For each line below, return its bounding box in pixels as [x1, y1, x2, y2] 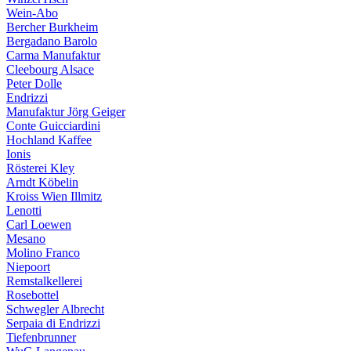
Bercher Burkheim [6, 20, 98, 34]
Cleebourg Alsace [6, 63, 94, 76]
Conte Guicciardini [6, 119, 100, 132]
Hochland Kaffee [6, 133, 92, 147]
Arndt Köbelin [6, 175, 78, 189]
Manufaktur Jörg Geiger [6, 105, 125, 118]
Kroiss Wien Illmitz [6, 190, 102, 203]
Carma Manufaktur [6, 49, 100, 62]
